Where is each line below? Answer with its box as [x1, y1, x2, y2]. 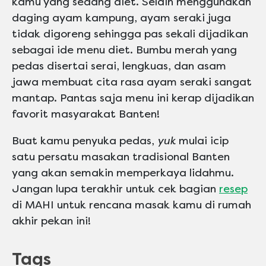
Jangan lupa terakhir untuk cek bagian [12, 182, 219, 196]
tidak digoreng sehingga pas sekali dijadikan [12, 27, 248, 41]
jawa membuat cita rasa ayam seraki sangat [12, 75, 252, 89]
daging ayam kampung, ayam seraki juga [12, 11, 231, 25]
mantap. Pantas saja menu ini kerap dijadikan [12, 91, 254, 105]
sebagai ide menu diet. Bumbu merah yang [12, 43, 237, 57]
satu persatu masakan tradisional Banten [12, 150, 230, 164]
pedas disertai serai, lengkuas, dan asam [12, 59, 226, 73]
